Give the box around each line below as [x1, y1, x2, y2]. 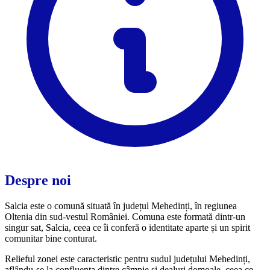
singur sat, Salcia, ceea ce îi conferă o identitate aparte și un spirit [5, 222, 250, 233]
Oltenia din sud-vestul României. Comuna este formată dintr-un [5, 211, 245, 222]
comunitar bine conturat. [5, 233, 97, 243]
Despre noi [5, 172, 71, 188]
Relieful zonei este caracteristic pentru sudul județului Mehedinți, [5, 253, 250, 264]
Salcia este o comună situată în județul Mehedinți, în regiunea [5, 200, 237, 211]
